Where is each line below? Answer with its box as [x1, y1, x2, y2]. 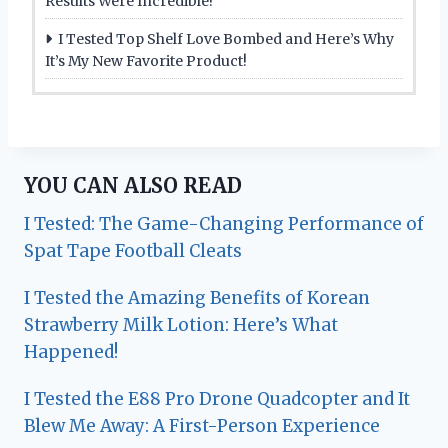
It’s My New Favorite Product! [45, 51, 247, 70]
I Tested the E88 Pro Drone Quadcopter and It [24, 387, 410, 410]
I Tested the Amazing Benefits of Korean [24, 286, 370, 309]
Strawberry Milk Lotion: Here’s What [24, 313, 338, 336]
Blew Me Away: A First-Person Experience [24, 414, 380, 437]
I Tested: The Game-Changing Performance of [24, 212, 424, 235]
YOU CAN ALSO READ [24, 172, 242, 198]
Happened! [24, 340, 118, 363]
